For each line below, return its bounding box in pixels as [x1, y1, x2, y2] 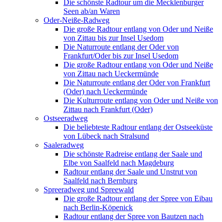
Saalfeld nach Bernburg [63, 176, 137, 185]
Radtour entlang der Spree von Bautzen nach [63, 212, 204, 221]
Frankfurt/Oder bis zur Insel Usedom [63, 51, 178, 60]
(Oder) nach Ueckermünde [63, 87, 147, 96]
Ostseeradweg [44, 113, 88, 122]
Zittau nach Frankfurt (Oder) [63, 105, 153, 113]
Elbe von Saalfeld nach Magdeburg [63, 158, 174, 167]
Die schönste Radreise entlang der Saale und [63, 149, 202, 158]
